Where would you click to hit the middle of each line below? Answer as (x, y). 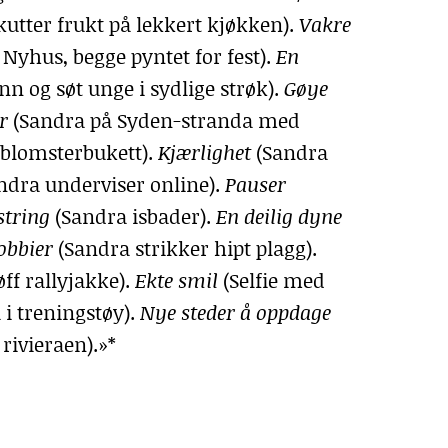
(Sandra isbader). (133, 216)
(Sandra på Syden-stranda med (156, 120)
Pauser (255, 184)
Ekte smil (176, 280)
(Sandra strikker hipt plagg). (185, 248)
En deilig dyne (279, 216)
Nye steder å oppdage (235, 312)
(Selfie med (271, 280)
